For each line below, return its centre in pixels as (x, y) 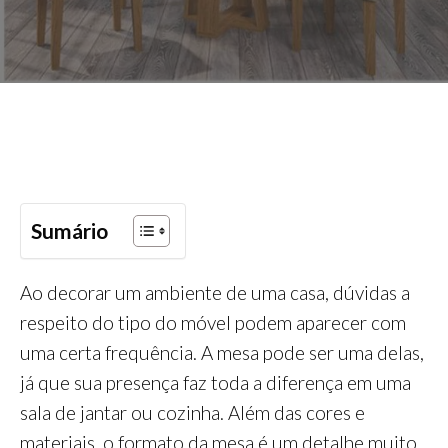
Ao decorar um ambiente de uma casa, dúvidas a (215, 293)
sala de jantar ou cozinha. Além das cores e (192, 413)
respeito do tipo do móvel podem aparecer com (213, 323)
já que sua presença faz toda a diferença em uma (215, 383)
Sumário (69, 231)
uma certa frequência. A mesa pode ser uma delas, (222, 353)
